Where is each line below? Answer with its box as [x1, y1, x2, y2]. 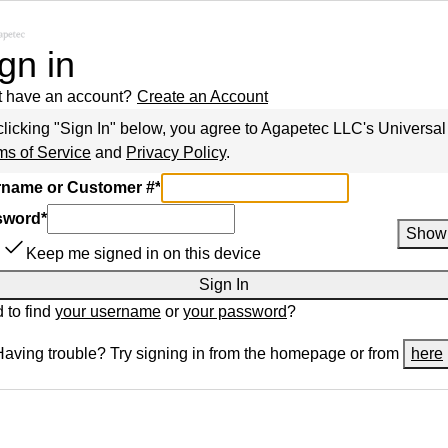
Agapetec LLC [261, 120, 363, 137]
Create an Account [137, 88, 268, 105]
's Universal [363, 120, 446, 137]
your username [55, 303, 161, 320]
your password [183, 303, 287, 320]
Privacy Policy [126, 144, 226, 161]
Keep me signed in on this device [26, 245, 261, 262]
